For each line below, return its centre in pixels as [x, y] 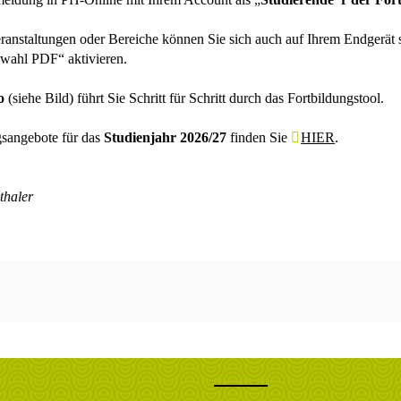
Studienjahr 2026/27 [165, 138]
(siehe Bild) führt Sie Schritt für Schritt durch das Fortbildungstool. [194, 98]
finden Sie [259, 138]
